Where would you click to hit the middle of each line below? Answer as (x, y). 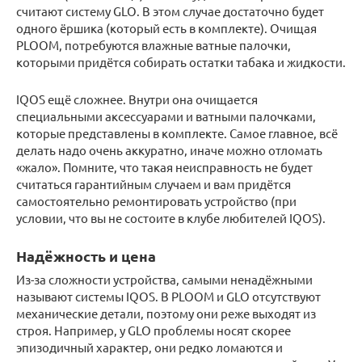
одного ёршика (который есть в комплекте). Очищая (166, 27)
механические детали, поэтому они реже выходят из (166, 313)
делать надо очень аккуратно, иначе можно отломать (169, 149)
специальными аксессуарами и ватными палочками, (166, 116)
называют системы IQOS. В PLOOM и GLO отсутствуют (168, 296)
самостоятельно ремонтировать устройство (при (156, 200)
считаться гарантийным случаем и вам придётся (154, 183)
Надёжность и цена (86, 255)
